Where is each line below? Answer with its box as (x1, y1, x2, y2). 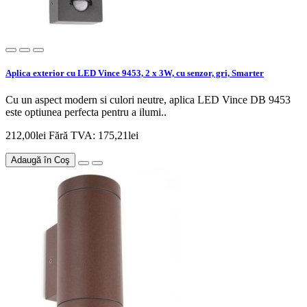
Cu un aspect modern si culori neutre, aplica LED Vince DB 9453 (5, 94, 291, 106)
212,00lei (5, 130, 49, 142)
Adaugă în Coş (11, 155, 70, 166)
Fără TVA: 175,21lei (49, 130, 138, 142)
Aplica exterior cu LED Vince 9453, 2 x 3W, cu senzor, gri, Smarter (5, 67, 264, 78)
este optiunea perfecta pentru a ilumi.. (5, 106, 167, 119)
